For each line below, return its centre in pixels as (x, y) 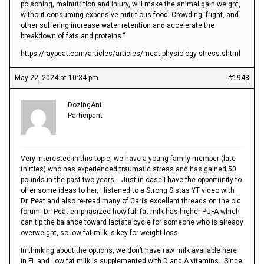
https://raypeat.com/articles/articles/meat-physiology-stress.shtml (131, 53)
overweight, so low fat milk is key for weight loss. (100, 232)
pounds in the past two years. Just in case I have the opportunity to (131, 179)
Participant (85, 115)
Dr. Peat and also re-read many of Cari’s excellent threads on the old (131, 201)
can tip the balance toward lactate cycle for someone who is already (132, 222)
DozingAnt (85, 105)
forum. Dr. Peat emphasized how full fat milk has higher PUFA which (130, 211)
